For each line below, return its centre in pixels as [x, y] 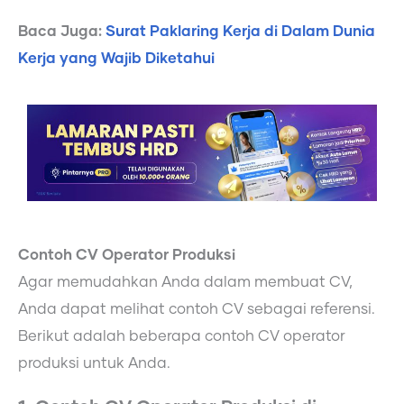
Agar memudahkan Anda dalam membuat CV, [185, 282]
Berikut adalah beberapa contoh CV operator [182, 336]
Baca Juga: [62, 31]
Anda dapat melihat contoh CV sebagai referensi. [197, 309]
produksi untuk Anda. [94, 363]
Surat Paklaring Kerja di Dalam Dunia [240, 31]
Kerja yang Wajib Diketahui [116, 58]
